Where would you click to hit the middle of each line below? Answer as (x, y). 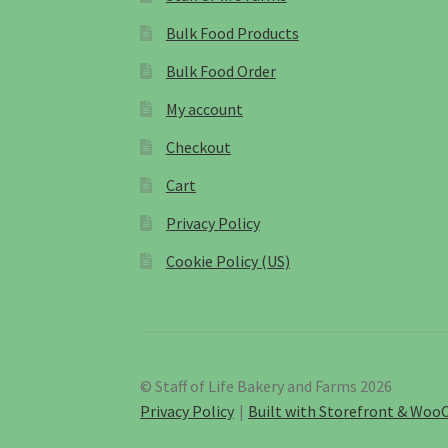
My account (204, 108)
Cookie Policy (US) (227, 260)
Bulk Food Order (220, 70)
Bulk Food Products (232, 32)
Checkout (198, 146)
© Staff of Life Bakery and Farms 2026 (266, 385)
